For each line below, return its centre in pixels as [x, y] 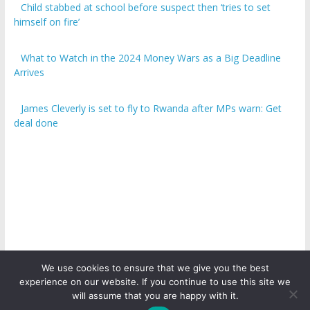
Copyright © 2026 [79, 290]
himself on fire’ [46, 22]
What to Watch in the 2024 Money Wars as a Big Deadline [151, 58]
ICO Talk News [153, 290]
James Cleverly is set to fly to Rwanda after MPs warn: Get [152, 109]
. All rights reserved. [229, 290]
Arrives [29, 73]
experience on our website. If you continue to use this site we [155, 282]
